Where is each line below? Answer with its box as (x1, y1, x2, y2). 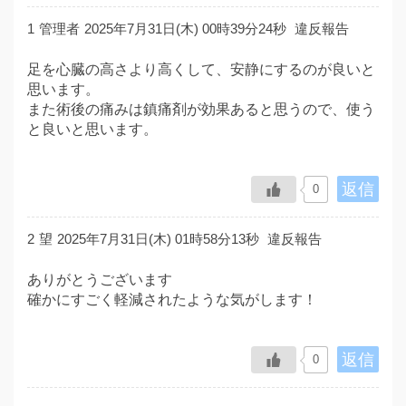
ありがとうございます (27, 271, 172, 287)
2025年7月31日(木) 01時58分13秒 (57, 230, 259, 246)
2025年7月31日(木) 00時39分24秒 (84, 20, 286, 36)
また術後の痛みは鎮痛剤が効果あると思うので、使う (27, 101, 375, 117)
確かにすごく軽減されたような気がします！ (27, 291, 317, 307)
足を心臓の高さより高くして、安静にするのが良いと (27, 61, 375, 77)
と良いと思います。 (27, 121, 158, 137)
